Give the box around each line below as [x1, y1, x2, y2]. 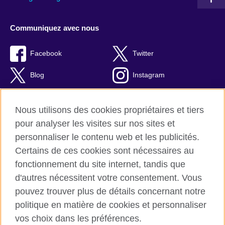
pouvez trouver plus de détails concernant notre [15, 186, 205, 196]
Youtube [30, 114, 56, 122]
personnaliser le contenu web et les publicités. [15, 132, 199, 142]
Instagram [133, 71, 165, 79]
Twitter [133, 49, 154, 57]
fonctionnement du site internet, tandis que [15, 159, 185, 169]
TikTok [133, 92, 153, 100]
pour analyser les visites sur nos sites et [15, 119, 175, 129]
